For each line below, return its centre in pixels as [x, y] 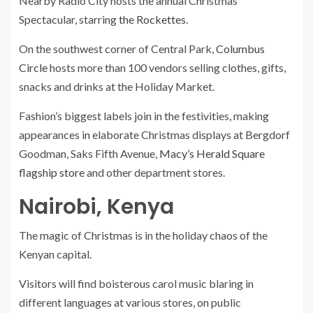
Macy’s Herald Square [212, 153]
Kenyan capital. [55, 254]
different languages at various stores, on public [130, 302]
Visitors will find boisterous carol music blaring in [136, 283]
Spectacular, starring [69, 19]
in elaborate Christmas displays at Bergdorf [186, 134]
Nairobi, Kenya [96, 207]
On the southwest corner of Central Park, [117, 49]
